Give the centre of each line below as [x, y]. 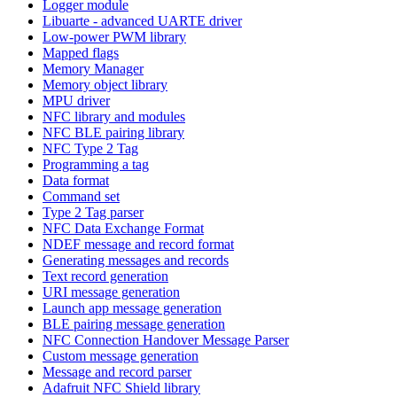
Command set [81, 196]
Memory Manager [93, 68]
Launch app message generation [132, 307]
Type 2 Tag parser [93, 212]
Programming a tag [96, 164]
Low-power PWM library [114, 36]
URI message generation [111, 292]
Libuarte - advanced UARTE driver [142, 20]
